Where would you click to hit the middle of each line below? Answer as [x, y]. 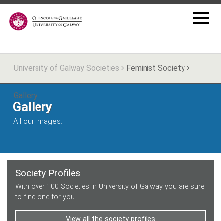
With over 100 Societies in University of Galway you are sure [110, 186]
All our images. [38, 121]
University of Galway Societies [68, 68]
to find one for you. [46, 197]
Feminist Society [156, 68]
